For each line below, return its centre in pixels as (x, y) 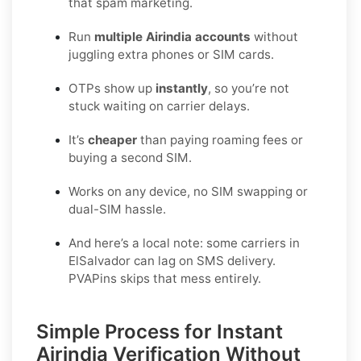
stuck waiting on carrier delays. (159, 106)
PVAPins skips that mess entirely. (165, 279)
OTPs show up (112, 89)
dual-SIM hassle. (117, 210)
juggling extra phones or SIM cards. (171, 55)
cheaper (112, 140)
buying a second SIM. (130, 158)
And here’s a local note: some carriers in (184, 243)
